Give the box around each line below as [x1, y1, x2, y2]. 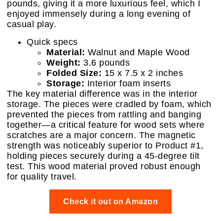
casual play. [7, 19, 56, 30]
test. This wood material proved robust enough [7, 161, 201, 171]
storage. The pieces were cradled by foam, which [7, 99, 212, 109]
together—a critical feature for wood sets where [7, 119, 205, 130]
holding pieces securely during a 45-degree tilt [7, 150, 200, 161]
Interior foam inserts [84, 78, 171, 88]
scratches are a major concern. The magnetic [7, 130, 196, 140]
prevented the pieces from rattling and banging [7, 109, 201, 119]
